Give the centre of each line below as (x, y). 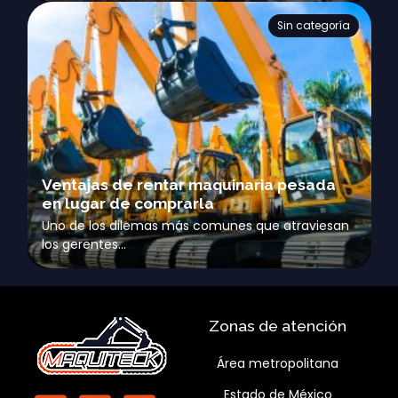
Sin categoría (313, 25)
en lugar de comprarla (128, 204)
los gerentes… (84, 244)
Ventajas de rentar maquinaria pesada (189, 185)
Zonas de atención (278, 326)
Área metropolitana (278, 364)
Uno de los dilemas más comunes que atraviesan (196, 225)
